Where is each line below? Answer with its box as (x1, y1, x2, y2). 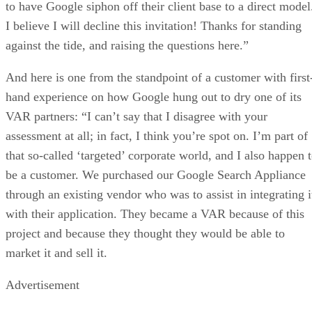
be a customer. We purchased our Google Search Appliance (6, 167, 306, 182)
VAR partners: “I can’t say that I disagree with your (6, 109, 267, 123)
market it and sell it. (6, 245, 107, 260)
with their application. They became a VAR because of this (6, 206, 304, 221)
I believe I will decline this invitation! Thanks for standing (6, 18, 302, 33)
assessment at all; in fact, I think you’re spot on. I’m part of (6, 128, 308, 143)
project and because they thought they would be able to (6, 226, 285, 240)
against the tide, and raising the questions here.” (6, 38, 249, 52)
